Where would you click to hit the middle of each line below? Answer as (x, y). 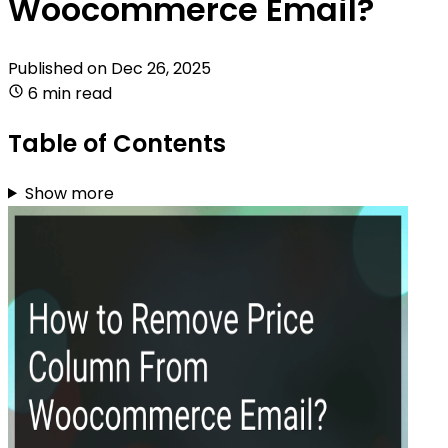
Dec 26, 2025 (161, 68)
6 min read (70, 93)
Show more (69, 193)
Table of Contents (117, 143)
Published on (59, 68)
